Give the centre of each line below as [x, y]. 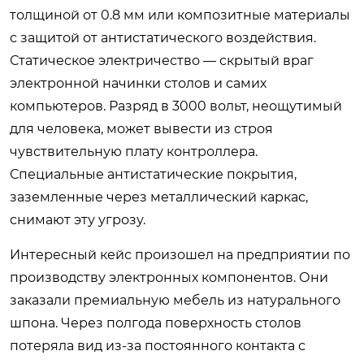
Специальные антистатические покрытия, [153, 174]
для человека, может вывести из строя [141, 128]
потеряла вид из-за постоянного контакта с [158, 345]
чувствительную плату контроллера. [134, 151]
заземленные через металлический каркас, [159, 197]
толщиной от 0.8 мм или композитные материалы [180, 15]
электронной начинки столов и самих [138, 83]
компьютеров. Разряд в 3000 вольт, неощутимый [176, 106]
